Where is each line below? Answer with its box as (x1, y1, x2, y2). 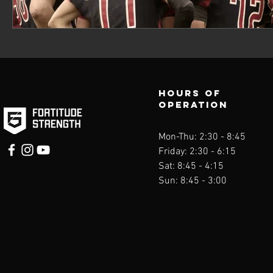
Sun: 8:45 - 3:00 (158, 175, 232, 187)
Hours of (158, 87, 221, 99)
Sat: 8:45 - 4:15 (158, 160, 224, 172)
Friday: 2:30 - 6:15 (158, 146, 238, 158)
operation (158, 99, 232, 110)
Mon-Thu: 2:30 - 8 (158, 131, 232, 143)
